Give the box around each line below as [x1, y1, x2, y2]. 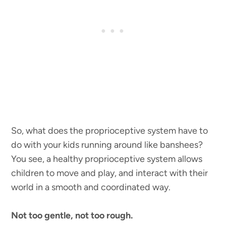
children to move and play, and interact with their [11, 167, 208, 179]
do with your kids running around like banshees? [11, 139, 203, 150]
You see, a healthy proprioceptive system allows [11, 153, 203, 164]
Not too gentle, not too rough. [11, 209, 133, 221]
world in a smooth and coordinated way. [11, 181, 171, 193]
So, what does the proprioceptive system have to [11, 125, 208, 136]
